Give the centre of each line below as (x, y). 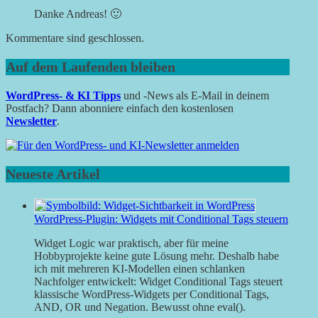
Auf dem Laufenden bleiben (91, 67)
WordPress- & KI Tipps (63, 96)
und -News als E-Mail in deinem (195, 96)
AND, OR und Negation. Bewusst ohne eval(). (140, 307)
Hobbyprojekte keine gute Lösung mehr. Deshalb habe (157, 256)
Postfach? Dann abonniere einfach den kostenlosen (120, 109)
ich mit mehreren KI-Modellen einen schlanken (139, 269)
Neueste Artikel (53, 174)
